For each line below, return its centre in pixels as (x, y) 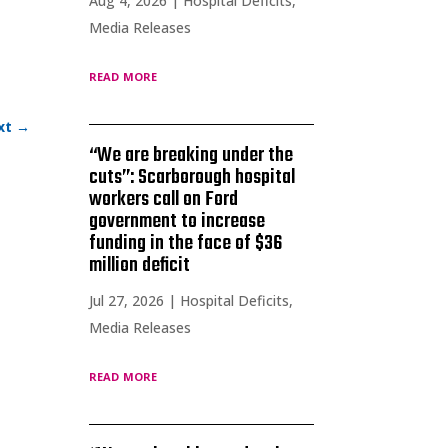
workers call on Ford (164, 199)
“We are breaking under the (191, 155)
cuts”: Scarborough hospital (192, 177)
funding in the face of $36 (186, 243)
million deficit (140, 265)
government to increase (177, 221)
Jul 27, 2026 (127, 300)
